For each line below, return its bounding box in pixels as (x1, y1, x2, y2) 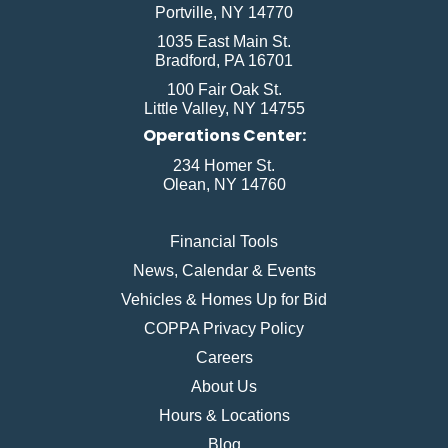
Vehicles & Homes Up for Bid (121, 290, 327, 308)
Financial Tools (170, 232, 278, 250)
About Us (191, 377, 257, 395)
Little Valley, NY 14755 (143, 99, 305, 117)
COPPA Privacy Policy (144, 319, 304, 337)
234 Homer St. (173, 156, 275, 174)
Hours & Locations (158, 406, 290, 424)
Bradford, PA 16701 (155, 51, 293, 69)
